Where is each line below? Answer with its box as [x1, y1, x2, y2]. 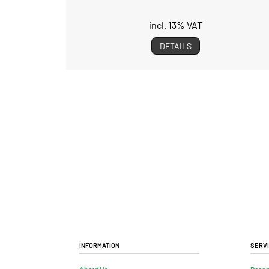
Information [79, 238, 119, 250]
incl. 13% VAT [148, 19, 202, 31]
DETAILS [159, 40, 192, 51]
